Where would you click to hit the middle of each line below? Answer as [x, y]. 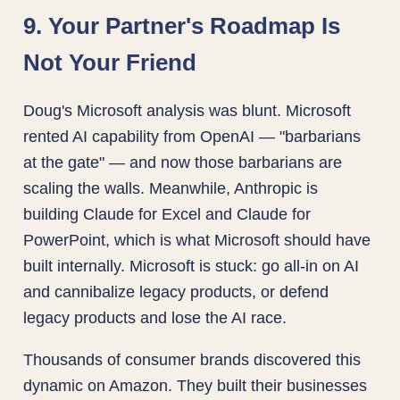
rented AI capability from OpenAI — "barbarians [192, 136]
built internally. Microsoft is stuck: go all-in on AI [192, 265]
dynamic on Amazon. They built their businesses [196, 386]
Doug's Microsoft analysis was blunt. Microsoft [187, 110]
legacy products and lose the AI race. [155, 317]
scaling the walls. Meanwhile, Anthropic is [171, 187]
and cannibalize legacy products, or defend [176, 291]
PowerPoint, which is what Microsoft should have [197, 239]
